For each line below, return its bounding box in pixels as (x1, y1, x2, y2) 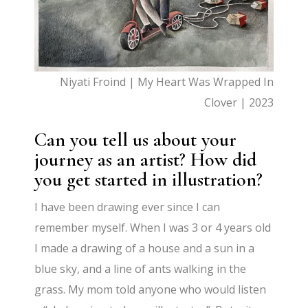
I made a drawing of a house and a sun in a (34, 241, 255, 256)
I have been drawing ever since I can (34, 199, 221, 215)
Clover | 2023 (203, 95, 274, 111)
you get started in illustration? (34, 168, 263, 192)
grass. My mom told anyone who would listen (34, 282, 267, 298)
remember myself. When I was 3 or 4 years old (34, 220, 272, 236)
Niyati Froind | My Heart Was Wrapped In (59, 74, 274, 90)
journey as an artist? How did (34, 148, 257, 172)
